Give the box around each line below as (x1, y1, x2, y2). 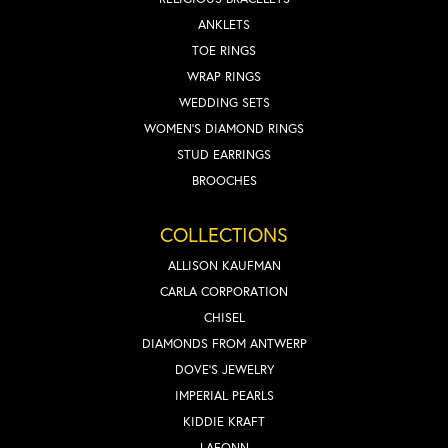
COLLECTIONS (160, 220, 288, 248)
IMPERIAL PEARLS (174, 386, 274, 404)
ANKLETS (198, 15, 250, 33)
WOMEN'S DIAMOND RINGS (144, 119, 304, 137)
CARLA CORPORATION (160, 282, 288, 300)
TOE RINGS (192, 41, 256, 59)
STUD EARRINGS (177, 145, 271, 163)
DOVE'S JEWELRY (174, 360, 274, 378)
